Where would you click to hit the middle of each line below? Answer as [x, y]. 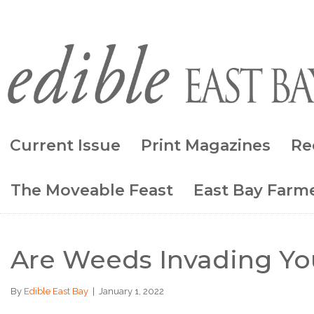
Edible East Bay [56, 291]
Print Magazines [206, 145]
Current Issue [65, 145]
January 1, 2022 [131, 291]
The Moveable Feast [92, 190]
